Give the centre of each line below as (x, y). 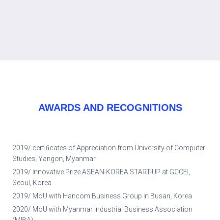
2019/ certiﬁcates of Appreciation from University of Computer (109, 148)
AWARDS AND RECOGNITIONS (110, 108)
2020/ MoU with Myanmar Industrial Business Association (102, 209)
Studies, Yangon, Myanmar (54, 159)
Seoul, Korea (32, 183)
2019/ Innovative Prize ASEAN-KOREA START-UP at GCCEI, (101, 172)
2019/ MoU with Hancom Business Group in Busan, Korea (102, 196)
